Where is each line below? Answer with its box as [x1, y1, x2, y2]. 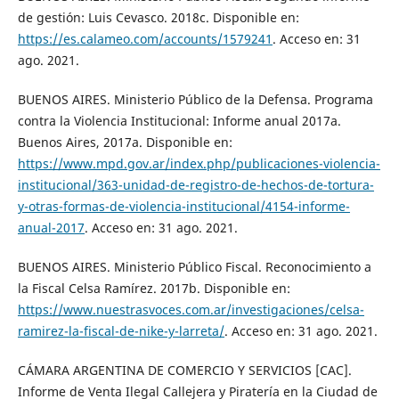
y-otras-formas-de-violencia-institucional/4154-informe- [17, 197, 350, 215]
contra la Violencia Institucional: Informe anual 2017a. [17, 111, 341, 129]
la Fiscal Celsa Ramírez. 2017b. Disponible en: [17, 279, 290, 297]
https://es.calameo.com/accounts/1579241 [17, 29, 273, 47]
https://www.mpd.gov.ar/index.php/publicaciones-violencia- [17, 154, 380, 172]
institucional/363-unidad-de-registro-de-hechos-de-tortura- [17, 175, 374, 193]
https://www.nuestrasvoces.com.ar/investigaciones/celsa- [17, 300, 364, 318]
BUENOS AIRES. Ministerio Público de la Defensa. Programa [17, 90, 373, 108]
